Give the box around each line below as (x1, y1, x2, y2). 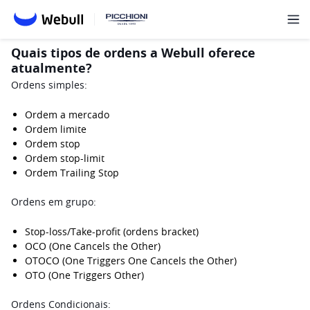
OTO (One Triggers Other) (25, 268, 144, 282)
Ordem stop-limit (25, 152, 104, 165)
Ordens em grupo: (11, 195, 96, 208)
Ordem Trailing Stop (25, 166, 119, 179)
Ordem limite (25, 122, 86, 136)
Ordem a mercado (25, 108, 109, 121)
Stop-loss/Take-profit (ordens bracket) (25, 225, 199, 238)
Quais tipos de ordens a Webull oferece (11, 44, 255, 62)
